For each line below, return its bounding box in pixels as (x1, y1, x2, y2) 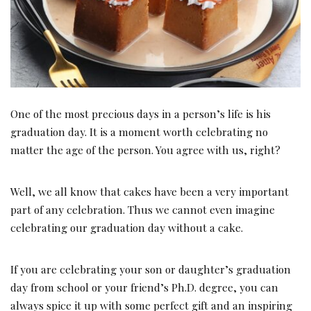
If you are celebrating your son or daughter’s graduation (10, 262, 291, 277)
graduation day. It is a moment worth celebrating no (10, 124, 268, 140)
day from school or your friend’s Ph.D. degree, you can (10, 280, 278, 295)
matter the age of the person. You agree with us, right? (10, 142, 280, 158)
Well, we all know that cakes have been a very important (10, 184, 289, 199)
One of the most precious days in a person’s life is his (10, 106, 271, 121)
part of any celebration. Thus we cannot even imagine (10, 202, 275, 217)
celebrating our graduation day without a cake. (10, 220, 243, 235)
